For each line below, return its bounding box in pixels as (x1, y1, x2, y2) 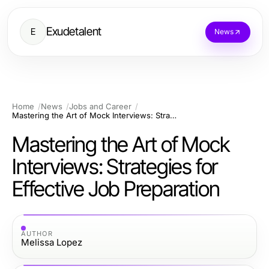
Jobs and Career (69, 101, 131, 111)
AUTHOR (21, 229, 53, 238)
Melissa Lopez (21, 236, 82, 248)
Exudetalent (46, 25, 101, 38)
